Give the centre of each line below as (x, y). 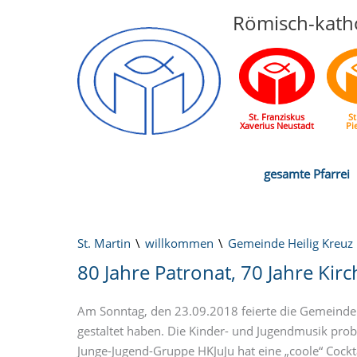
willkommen (179, 243)
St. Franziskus (277, 117)
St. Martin (104, 243)
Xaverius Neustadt (277, 126)
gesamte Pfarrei (307, 173)
